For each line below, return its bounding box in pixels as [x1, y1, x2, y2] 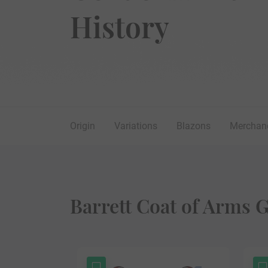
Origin [70, 120, 95, 132]
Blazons [176, 120, 211, 132]
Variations [114, 120, 157, 132]
